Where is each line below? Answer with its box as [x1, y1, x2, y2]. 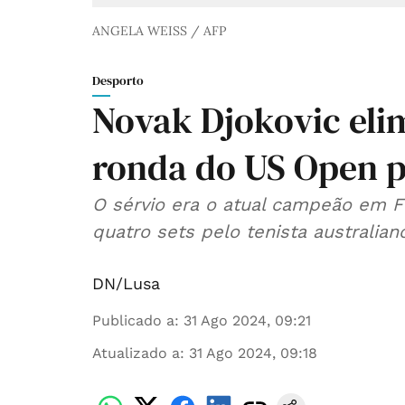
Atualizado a [92, 344, 180, 363]
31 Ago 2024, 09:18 [189, 344, 317, 363]
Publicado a [92, 312, 174, 330]
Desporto [92, 71, 144, 90]
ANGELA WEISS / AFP [92, 23, 226, 40]
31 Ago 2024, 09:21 [184, 312, 311, 330]
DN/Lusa [92, 274, 160, 294]
